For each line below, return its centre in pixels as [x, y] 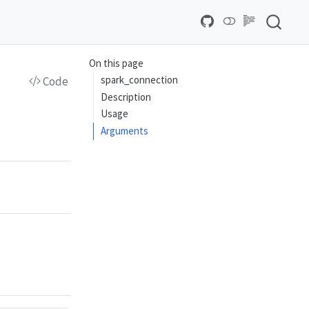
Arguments [125, 131]
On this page [116, 63]
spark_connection [140, 79]
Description [126, 97]
